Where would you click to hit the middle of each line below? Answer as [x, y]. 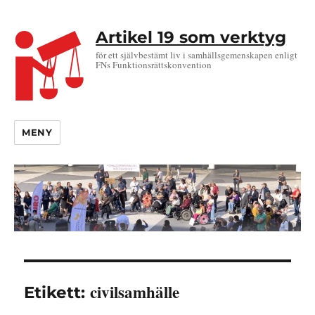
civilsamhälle [135, 292]
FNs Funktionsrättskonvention [154, 64]
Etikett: [57, 293]
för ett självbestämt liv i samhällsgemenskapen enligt [197, 54]
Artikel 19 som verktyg [191, 37]
